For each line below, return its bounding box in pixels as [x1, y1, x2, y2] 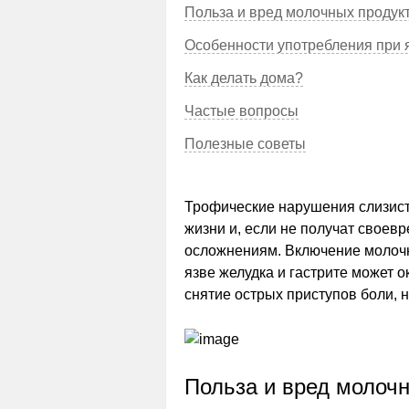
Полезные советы [184, 136, 306, 152]
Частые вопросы [184, 103, 299, 119]
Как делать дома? [184, 70, 303, 86]
